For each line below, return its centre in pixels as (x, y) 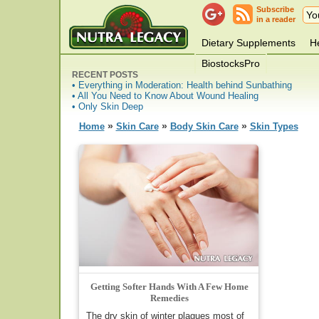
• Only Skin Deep (107, 106)
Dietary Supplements (248, 43)
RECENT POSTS (105, 75)
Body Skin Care (204, 127)
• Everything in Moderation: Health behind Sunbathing (182, 85)
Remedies (169, 298)
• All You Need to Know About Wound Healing (165, 96)
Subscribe (275, 9)
